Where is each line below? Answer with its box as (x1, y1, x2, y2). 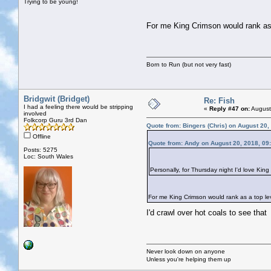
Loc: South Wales (24, 152, 73, 160)
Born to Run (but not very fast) (146, 60, 231, 68)
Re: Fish (204, 96, 235, 105)
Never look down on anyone (146, 247, 225, 255)
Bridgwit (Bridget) (24, 94, 90, 103)
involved (24, 109, 47, 117)
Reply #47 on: (209, 105, 250, 112)
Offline (31, 132, 51, 140)
